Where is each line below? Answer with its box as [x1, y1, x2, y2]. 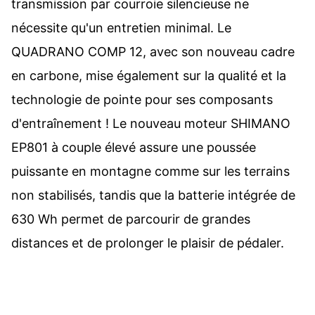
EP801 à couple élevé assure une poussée [11, 139, 256, 155]
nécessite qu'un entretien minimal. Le [11, 20, 231, 35]
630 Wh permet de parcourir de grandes [11, 211, 250, 226]
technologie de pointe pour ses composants [11, 91, 273, 107]
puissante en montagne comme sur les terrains [11, 163, 290, 179]
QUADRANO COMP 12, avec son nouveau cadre [11, 44, 295, 59]
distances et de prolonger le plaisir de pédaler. [11, 235, 284, 250]
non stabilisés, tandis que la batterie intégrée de [11, 187, 295, 202]
